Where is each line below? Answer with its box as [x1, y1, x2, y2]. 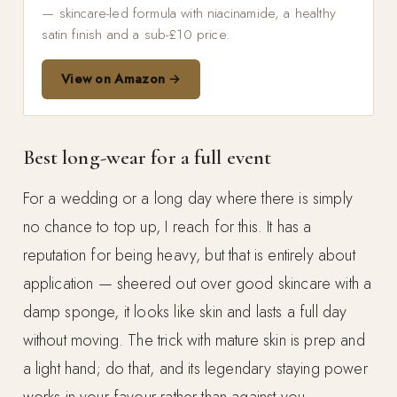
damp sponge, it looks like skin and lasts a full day [22, 300, 347, 323]
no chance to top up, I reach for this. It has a [22, 214, 312, 238]
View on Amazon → [60, 69, 182, 90]
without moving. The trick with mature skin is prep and [22, 328, 365, 352]
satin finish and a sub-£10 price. [42, 24, 230, 45]
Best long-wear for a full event [22, 144, 272, 170]
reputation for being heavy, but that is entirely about [22, 243, 355, 267]
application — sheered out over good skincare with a [22, 271, 372, 295]
